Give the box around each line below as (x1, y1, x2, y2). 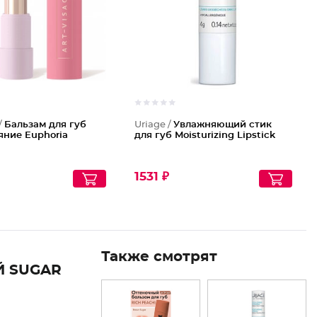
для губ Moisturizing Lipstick (134, 131, 276, 140)
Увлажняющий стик (173, 120, 272, 129)
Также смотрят (101, 250, 217, 264)
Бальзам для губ (4, 120, 87, 129)
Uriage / (134, 120, 174, 129)
